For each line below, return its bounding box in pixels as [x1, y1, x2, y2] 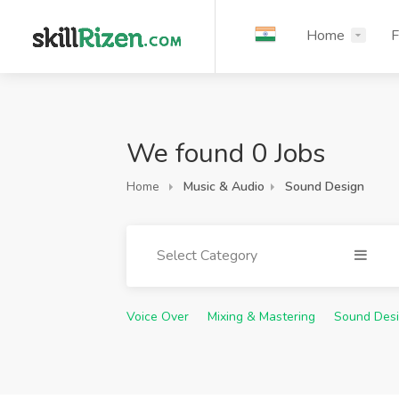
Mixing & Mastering [208, 308, 316, 325]
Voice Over [126, 308, 189, 325]
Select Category [157, 246, 257, 265]
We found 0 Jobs [126, 135, 325, 172]
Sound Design [285, 178, 364, 195]
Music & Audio [183, 178, 265, 195]
